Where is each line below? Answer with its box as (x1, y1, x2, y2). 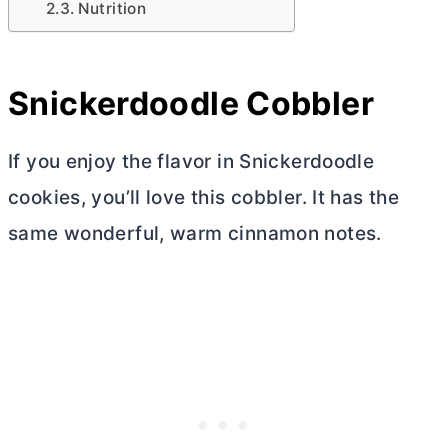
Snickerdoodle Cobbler (8, 84, 374, 124)
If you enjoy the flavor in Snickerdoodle (8, 150, 375, 174)
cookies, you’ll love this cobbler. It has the (8, 186, 400, 210)
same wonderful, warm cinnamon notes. (8, 222, 382, 246)
